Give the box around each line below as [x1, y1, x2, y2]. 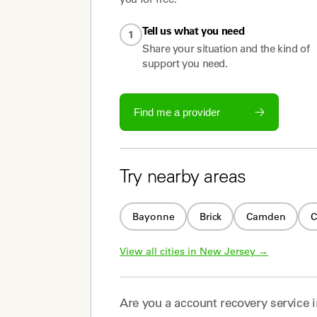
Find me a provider [133, 106, 220, 118]
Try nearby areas [120, 169, 246, 188]
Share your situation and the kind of [142, 42, 310, 55]
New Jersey [200, 245, 255, 258]
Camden [246, 209, 286, 223]
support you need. [142, 57, 228, 70]
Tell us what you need [142, 24, 245, 38]
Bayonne [132, 209, 175, 223]
